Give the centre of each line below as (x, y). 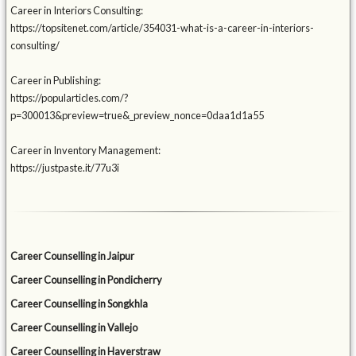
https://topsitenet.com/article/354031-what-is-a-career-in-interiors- (163, 28)
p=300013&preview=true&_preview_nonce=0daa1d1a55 (137, 116)
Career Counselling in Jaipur (73, 256)
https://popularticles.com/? (70, 98)
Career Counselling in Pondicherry (87, 280)
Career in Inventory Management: (86, 151)
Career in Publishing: (56, 81)
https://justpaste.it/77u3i (65, 168)
